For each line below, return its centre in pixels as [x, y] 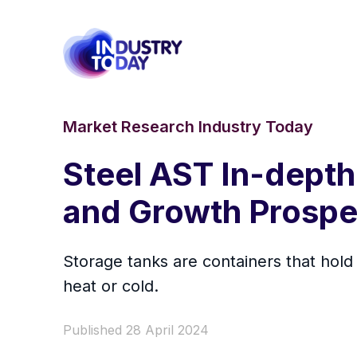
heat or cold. [111, 286]
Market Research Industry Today [188, 127]
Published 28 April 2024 [136, 330]
